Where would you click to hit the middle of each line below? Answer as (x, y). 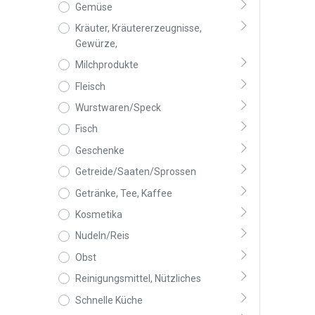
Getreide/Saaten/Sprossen (135, 172)
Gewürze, (96, 44)
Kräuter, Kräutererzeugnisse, (138, 28)
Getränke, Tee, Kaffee (123, 193)
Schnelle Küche (109, 300)
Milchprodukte (107, 65)
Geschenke (99, 150)
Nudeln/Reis (102, 236)
